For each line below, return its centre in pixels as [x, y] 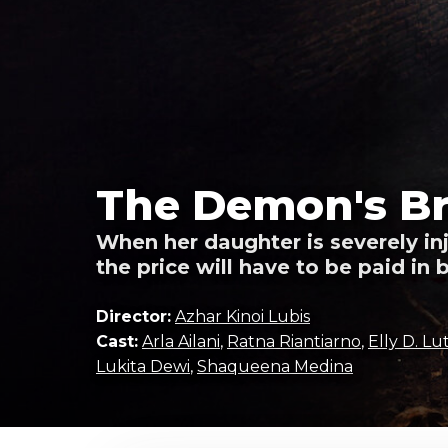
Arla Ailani [181, 341]
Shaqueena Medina [275, 366]
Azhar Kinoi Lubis [242, 316]
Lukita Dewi [143, 366]
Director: [133, 316]
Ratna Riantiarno [294, 341]
